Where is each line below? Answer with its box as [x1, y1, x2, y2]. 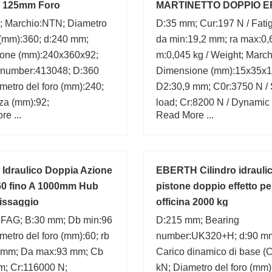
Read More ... [156, 110, 214, 120]
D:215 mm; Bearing [156, 215, 239, 225]
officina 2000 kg [156, 197, 228, 207]
